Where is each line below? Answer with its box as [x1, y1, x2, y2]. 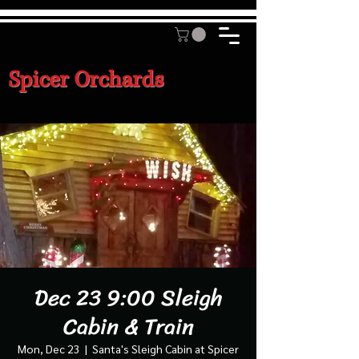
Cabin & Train [63, 306, 194, 346]
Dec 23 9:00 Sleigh [34, 277, 223, 317]
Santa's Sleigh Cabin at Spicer [92, 341, 239, 356]
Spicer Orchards [8, 64, 163, 95]
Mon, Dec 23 [18, 341, 80, 356]
